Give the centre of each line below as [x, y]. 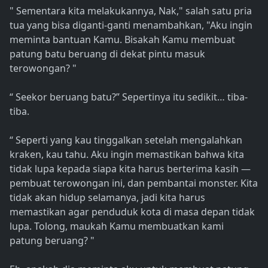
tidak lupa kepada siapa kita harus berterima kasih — [130, 169]
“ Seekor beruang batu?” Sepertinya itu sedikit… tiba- [129, 97]
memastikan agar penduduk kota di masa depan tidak [132, 212]
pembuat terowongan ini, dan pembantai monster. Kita [134, 183]
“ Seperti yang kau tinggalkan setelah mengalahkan [126, 140]
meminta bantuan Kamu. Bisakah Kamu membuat [122, 40]
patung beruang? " [52, 241]
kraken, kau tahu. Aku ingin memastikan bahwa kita [127, 155]
